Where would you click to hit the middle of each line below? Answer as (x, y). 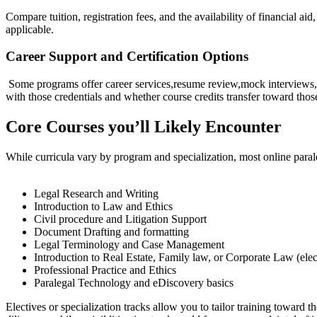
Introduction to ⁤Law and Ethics (103, 206)
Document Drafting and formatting (111, 231)
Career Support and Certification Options (127, 57)
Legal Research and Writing (96, 193)
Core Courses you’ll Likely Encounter (144, 126)
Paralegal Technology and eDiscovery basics (134, 282)
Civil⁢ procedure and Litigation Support (120, 219)
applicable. (30, 29)
